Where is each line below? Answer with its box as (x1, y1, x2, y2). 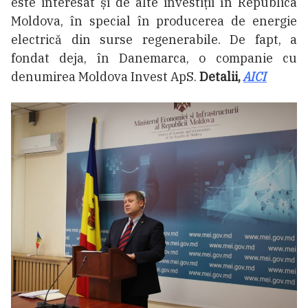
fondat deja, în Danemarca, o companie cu (11, 50, 297, 67)
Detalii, (199, 69, 243, 85)
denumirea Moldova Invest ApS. (11, 69, 199, 85)
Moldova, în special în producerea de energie (11, 13, 297, 30)
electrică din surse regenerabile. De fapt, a (11, 32, 297, 48)
